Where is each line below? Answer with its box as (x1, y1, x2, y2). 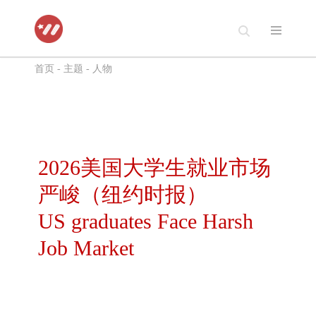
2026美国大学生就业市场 (38, 156, 271, 179)
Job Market (38, 236, 134, 260)
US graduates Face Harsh (38, 209, 253, 233)
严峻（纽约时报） (38, 183, 207, 206)
